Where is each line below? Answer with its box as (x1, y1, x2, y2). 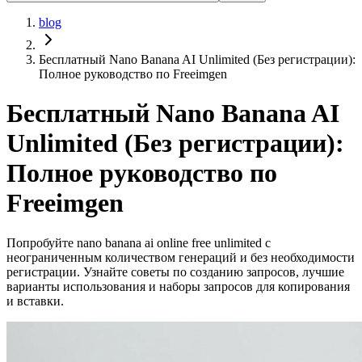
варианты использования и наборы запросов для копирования (6, 279, 350, 293)
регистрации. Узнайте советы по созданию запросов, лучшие (6, 264, 344, 279)
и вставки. (6, 293, 64, 308)
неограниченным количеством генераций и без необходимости (6, 250, 355, 264)
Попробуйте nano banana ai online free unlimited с (6, 235, 271, 250)
